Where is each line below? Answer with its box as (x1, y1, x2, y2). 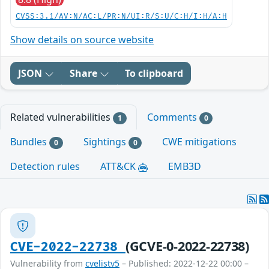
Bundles (10, 135, 49, 149)
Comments (147, 110, 199, 124)
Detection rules (10, 160, 80, 174)
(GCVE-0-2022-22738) (125, 237, 249, 255)
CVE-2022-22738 (10, 240, 125, 255)
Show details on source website (10, 33, 154, 46)
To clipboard (125, 67, 183, 80)
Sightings (83, 135, 128, 149)
